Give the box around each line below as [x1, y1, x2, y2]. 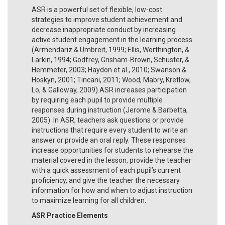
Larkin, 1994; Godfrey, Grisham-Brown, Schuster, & [32, 55, 189, 64]
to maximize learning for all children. [32, 196, 146, 204]
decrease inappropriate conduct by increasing [32, 25, 176, 34]
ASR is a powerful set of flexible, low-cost [32, 5, 162, 14]
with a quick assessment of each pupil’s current [32, 166, 181, 174]
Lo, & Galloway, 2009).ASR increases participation [32, 85, 187, 94]
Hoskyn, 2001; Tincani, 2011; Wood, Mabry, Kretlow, [32, 75, 191, 84]
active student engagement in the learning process [32, 35, 192, 44]
